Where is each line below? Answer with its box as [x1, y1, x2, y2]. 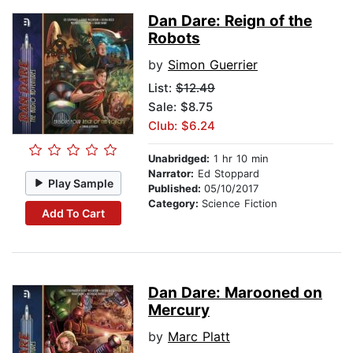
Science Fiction [202, 197, 277, 210]
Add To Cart [41, 206, 105, 220]
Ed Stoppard [194, 167, 259, 180]
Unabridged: [148, 152, 210, 165]
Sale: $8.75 [148, 99, 213, 115]
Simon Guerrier [168, 57, 258, 73]
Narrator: [148, 167, 194, 180]
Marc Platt [168, 329, 230, 345]
